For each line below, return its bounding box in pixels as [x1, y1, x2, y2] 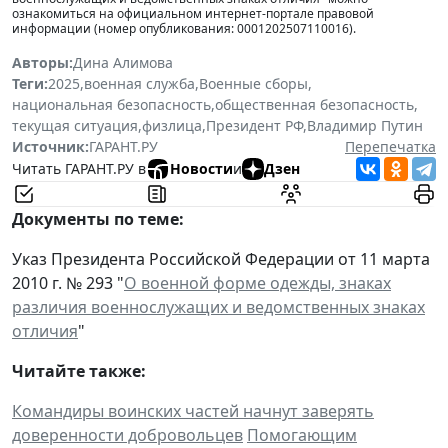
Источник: [12, 136, 89, 156]
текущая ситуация [12, 115, 138, 135]
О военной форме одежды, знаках [124, 271, 391, 294]
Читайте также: [12, 359, 146, 382]
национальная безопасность [12, 94, 211, 114]
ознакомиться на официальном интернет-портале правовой [12, 4, 374, 22]
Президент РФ [206, 115, 303, 135]
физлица [142, 115, 202, 135]
